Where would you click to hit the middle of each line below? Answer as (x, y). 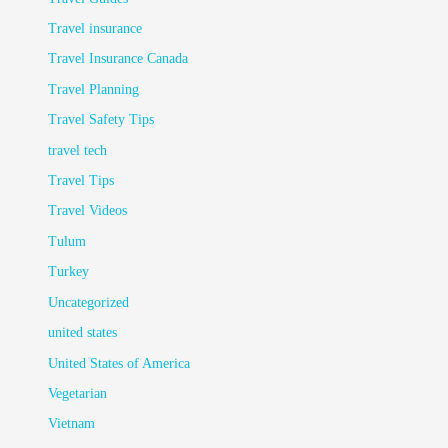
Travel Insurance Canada (118, 59)
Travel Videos (88, 211)
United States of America (119, 363)
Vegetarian (78, 393)
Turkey (69, 272)
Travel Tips (81, 181)
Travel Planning (94, 89)
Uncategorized (89, 302)
